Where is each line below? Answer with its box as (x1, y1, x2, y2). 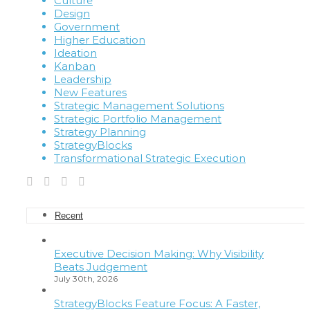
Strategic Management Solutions (54, 99, 224, 113)
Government (54, 20, 120, 34)
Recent (55, 210, 83, 221)
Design (54, 7, 90, 21)
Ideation (54, 46, 97, 60)
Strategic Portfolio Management (54, 112, 221, 126)
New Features (54, 86, 127, 100)
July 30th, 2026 (54, 273, 118, 284)
